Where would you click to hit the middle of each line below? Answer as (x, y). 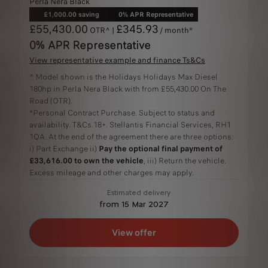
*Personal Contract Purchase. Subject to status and (122, 112)
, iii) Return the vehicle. (185, 160)
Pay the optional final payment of (161, 148)
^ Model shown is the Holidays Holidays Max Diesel (124, 77)
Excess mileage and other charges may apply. (112, 172)
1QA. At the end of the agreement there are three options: (131, 136)
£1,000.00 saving (71, 14)
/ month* (176, 30)
